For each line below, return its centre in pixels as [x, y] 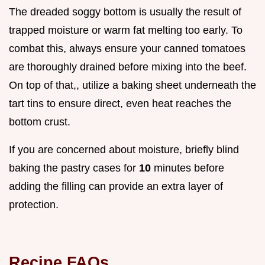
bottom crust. [40, 122]
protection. [34, 204]
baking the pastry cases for [74, 168]
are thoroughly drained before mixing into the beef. [128, 67]
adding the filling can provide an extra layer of [116, 186]
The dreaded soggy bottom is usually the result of [125, 12]
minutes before [189, 168]
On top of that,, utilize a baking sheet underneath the [132, 85]
